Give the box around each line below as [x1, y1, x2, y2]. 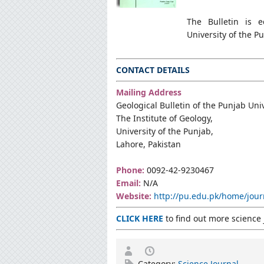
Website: [116, 190, 151, 202]
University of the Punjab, [116, 125, 213, 137]
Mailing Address [116, 86, 181, 98]
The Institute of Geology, [116, 112, 213, 124]
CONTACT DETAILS [116, 64, 190, 75]
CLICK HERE [116, 212, 163, 224]
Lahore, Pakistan [116, 138, 181, 150]
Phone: [116, 164, 144, 176]
